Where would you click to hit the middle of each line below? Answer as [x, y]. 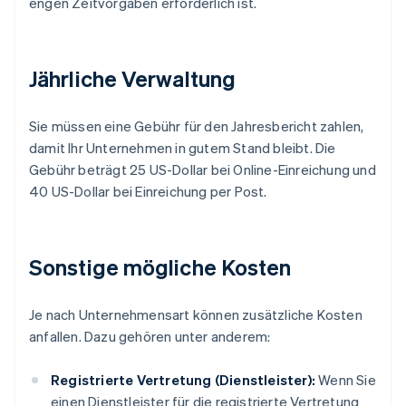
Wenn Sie [346, 380]
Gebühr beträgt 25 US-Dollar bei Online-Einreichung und [203, 170]
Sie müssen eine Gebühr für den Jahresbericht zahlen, [197, 126]
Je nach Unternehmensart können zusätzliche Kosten [196, 315]
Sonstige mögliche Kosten [160, 267]
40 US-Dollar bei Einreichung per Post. [148, 192]
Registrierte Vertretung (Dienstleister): [183, 380]
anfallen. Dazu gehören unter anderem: [150, 337]
